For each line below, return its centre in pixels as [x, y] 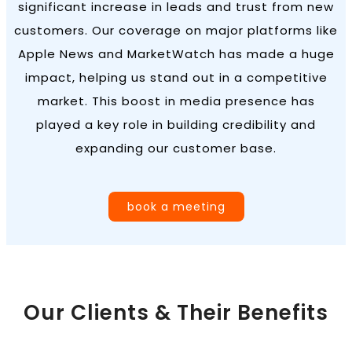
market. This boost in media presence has [176, 101]
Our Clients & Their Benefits [176, 313]
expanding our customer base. [176, 148]
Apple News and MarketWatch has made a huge [176, 54]
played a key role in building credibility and [176, 125]
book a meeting [176, 207]
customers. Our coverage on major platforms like [176, 31]
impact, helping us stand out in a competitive [176, 78]
